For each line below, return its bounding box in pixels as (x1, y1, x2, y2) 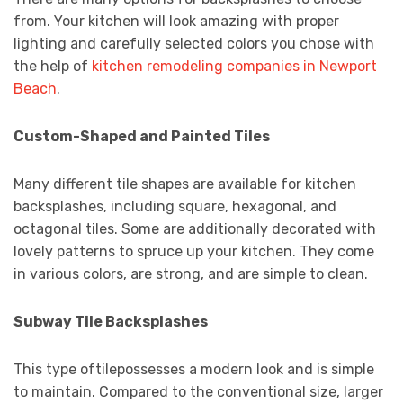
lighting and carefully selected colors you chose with (13, 35, 374, 53)
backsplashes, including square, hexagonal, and (13, 198, 336, 216)
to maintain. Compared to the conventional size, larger (13, 383, 383, 401)
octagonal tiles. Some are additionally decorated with (13, 220, 376, 238)
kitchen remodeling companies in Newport (92, 58, 377, 76)
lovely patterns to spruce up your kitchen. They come (13, 243, 374, 261)
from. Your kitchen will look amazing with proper (13, 13, 339, 31)
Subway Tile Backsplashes (13, 313, 208, 331)
